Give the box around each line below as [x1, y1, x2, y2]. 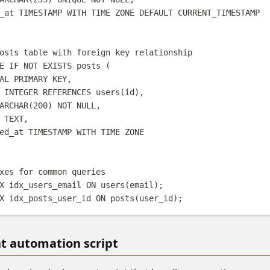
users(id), [91, 87, 145, 97]
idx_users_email [9, 180, 82, 190]
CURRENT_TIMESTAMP [173, 7, 260, 17]
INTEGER [4, 87, 39, 97]
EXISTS [43, 60, 72, 71]
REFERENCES [43, 87, 92, 97]
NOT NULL [57, 100, 96, 110]
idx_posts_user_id [9, 193, 92, 203]
